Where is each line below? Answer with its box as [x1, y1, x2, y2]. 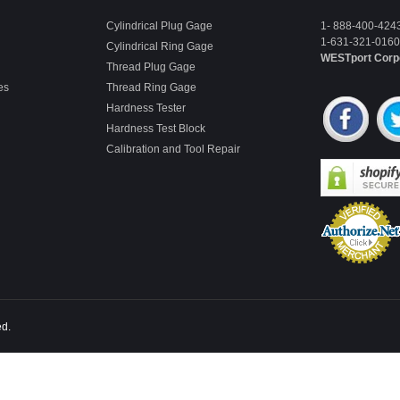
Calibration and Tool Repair [106, 142, 240, 155]
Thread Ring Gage [106, 80, 196, 94]
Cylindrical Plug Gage [106, 19, 212, 32]
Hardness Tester [106, 101, 186, 114]
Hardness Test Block [106, 121, 205, 135]
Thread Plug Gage [106, 60, 196, 73]
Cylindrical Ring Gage [106, 39, 213, 53]
